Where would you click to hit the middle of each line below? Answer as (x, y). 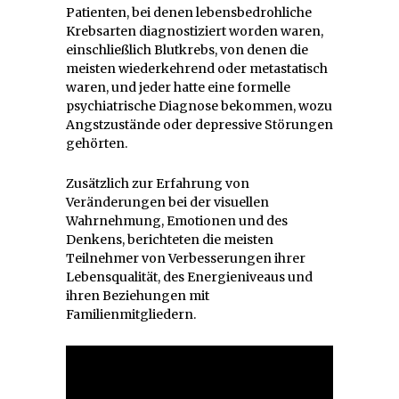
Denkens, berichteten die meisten (170, 240)
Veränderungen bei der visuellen (167, 203)
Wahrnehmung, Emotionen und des (177, 221)
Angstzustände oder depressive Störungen (199, 125)
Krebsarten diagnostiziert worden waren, (195, 32)
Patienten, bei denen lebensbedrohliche (189, 13)
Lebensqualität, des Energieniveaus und (189, 277)
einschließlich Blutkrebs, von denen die (187, 50)
